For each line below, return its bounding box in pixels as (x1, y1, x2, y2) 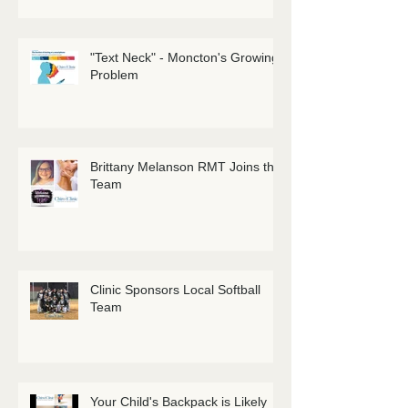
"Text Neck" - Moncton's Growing (90, 49, 279, 65)
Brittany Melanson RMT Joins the (90, 158, 281, 174)
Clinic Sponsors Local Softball (90, 281, 260, 297)
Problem (90, 66, 138, 82)
